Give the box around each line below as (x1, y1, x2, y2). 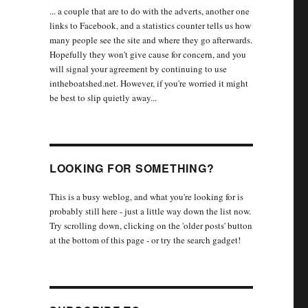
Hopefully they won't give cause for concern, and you (49, 48, 246, 61)
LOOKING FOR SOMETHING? (49, 160, 214, 177)
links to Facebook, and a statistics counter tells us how (49, 19, 251, 32)
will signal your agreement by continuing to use (49, 63, 227, 76)
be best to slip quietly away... (49, 91, 157, 104)
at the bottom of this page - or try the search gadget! (49, 234, 241, 247)
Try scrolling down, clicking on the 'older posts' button (49, 219, 252, 232)
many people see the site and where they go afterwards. (49, 34, 252, 47)
